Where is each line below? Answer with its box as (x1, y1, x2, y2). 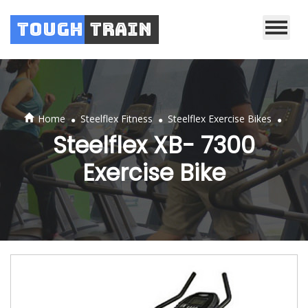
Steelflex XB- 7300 (53, 129, 255, 162)
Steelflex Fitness (80, 112, 153, 125)
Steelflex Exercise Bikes (168, 112, 272, 125)
